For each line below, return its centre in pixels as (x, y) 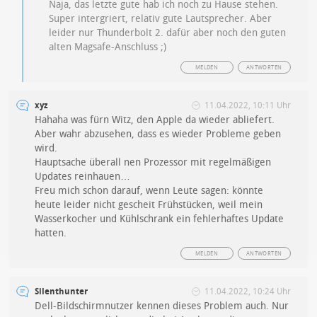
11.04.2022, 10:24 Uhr (247, 292)
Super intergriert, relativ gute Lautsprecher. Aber (161, 19)
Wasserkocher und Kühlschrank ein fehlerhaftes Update (160, 219)
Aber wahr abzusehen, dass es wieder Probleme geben (158, 134)
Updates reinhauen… (83, 177)
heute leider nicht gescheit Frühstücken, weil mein (149, 205)
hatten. (51, 234)
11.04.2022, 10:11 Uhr (247, 106)
